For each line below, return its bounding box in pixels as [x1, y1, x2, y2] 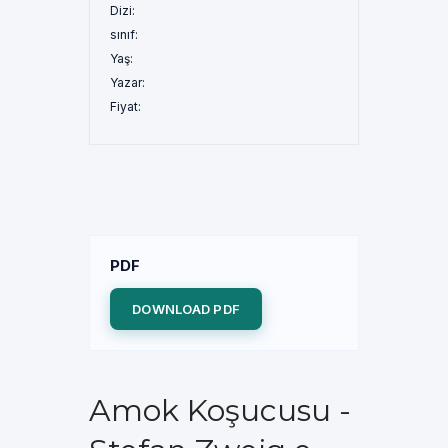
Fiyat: [110, 99, 141, 114]
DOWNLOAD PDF [132, 301, 241, 317]
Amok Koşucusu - [89, 392, 351, 429]
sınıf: [110, 27, 138, 42]
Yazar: [110, 75, 145, 90]
